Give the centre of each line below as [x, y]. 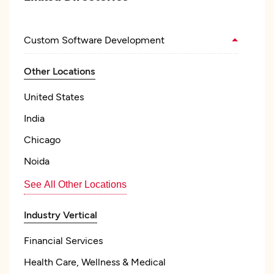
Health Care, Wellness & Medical [95, 261]
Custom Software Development [94, 39]
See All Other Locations [75, 184]
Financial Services [63, 240]
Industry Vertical [61, 214]
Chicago [42, 139]
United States [54, 96]
